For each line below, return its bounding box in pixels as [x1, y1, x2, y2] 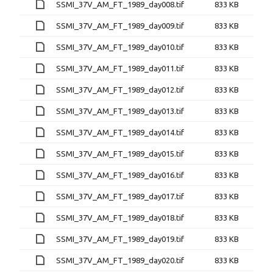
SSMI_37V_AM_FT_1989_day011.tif [56, 63, 184, 73]
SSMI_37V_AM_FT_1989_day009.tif [56, 21, 184, 30]
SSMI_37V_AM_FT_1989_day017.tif [56, 191, 184, 200]
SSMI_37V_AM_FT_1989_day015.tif [56, 149, 184, 158]
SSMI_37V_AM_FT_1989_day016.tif [56, 170, 184, 179]
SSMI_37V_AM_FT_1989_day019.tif [56, 234, 184, 243]
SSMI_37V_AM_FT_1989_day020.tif [56, 255, 184, 264]
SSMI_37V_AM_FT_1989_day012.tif [56, 85, 184, 94]
